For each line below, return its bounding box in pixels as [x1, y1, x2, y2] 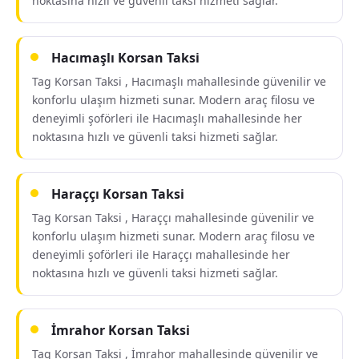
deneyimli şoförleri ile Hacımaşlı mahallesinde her [32, 111, 302, 126]
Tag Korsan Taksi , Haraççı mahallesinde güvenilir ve [32, 210, 314, 225]
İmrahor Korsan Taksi [51, 321, 190, 339]
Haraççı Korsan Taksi [51, 185, 184, 203]
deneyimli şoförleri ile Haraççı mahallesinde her [32, 247, 290, 262]
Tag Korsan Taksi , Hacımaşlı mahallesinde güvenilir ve [32, 74, 326, 89]
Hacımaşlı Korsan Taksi [51, 49, 200, 67]
